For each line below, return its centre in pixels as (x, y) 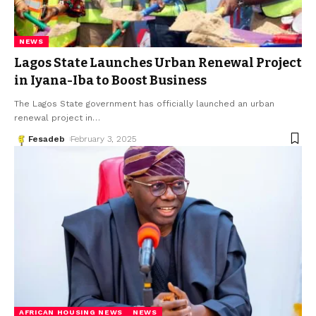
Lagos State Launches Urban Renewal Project (158, 62)
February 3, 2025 (104, 139)
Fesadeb (47, 139)
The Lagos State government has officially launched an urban (144, 103)
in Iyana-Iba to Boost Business (110, 80)
